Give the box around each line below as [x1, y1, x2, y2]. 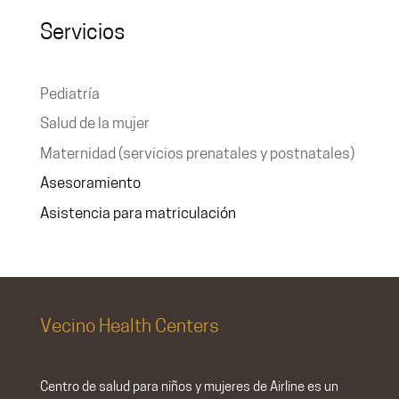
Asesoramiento [39, 176, 141, 192]
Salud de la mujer [39, 117, 150, 133]
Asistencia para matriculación [39, 206, 236, 222]
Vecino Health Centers [39, 317, 219, 337]
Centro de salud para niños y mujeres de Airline [39, 380, 305, 395]
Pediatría [39, 86, 100, 102]
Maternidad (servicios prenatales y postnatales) [39, 146, 354, 162]
